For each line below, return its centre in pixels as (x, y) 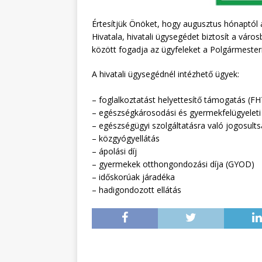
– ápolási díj (114, 151)
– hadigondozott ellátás (137, 190)
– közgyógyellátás (126, 139)
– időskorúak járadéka (133, 177)
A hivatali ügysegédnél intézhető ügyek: (166, 74)
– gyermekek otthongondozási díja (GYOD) (173, 164)
